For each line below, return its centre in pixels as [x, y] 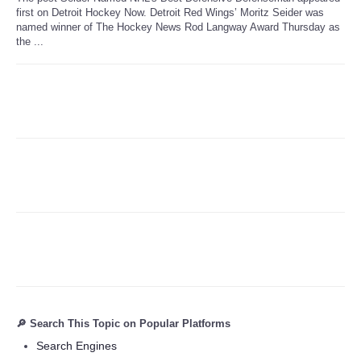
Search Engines [77, 345]
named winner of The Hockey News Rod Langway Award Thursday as [178, 27]
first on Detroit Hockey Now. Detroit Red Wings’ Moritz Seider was [170, 12]
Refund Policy [82, 37]
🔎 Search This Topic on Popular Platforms [123, 323]
